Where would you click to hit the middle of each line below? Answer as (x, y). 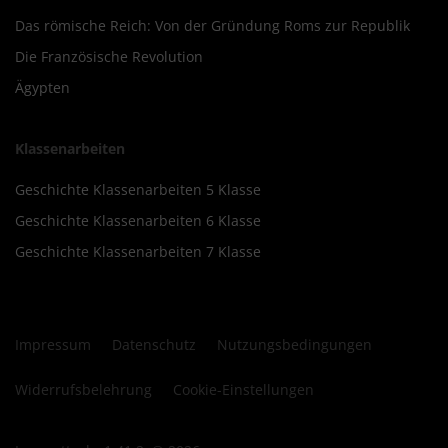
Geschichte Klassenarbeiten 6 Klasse (138, 220)
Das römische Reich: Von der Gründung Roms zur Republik (212, 25)
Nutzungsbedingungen (294, 344)
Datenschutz (154, 344)
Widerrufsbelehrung (83, 389)
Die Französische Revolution (109, 56)
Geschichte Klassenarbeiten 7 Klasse (138, 251)
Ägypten (42, 87)
